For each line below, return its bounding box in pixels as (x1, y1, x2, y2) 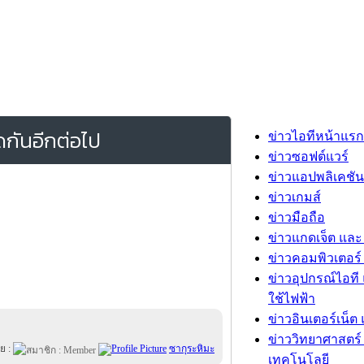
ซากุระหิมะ (169, 343, 214, 354)
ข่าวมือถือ (268, 210, 325, 224)
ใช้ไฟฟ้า (268, 292, 315, 305)
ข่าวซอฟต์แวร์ (268, 149, 349, 163)
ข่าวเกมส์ (268, 190, 321, 204)
